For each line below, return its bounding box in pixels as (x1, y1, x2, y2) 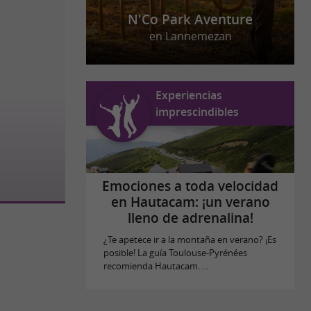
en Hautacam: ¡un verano (110, 193, 270, 212)
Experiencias (155, 87, 222, 103)
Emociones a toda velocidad (102, 177, 278, 196)
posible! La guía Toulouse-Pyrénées (103, 247, 247, 259)
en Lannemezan (149, 28, 232, 44)
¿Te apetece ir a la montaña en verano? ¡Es (103, 234, 276, 246)
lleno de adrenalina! (127, 209, 253, 228)
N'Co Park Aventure (128, 10, 253, 29)
